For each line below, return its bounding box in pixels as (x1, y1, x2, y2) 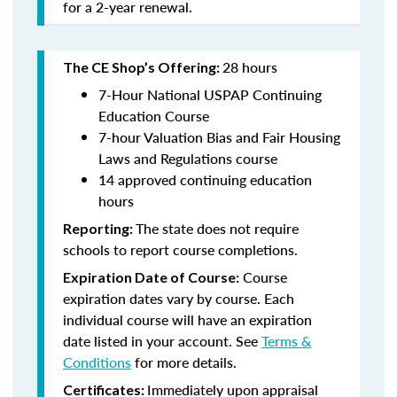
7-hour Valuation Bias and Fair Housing (98, 127, 340, 147)
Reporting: (63, 220, 136, 237)
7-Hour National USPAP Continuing (98, 84, 322, 105)
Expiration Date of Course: (63, 269, 239, 285)
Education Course (98, 105, 209, 126)
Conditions (63, 352, 131, 372)
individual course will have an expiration (63, 309, 312, 330)
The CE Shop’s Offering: (63, 58, 222, 75)
